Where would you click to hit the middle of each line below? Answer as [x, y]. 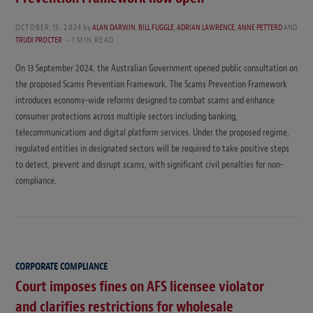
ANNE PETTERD [260, 27]
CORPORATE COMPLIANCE [61, 266]
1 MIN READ [93, 39]
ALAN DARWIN [114, 27]
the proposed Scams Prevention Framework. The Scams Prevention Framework [151, 84]
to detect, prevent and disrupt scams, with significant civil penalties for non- [149, 164]
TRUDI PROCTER [39, 39]
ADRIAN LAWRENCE [206, 27]
